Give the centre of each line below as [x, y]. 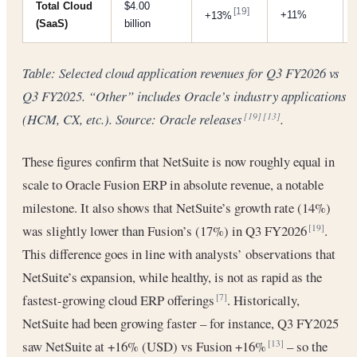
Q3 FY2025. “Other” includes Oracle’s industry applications [184, 96]
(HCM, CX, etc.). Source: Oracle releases [134, 120]
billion [137, 24]
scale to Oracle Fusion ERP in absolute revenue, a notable [173, 184]
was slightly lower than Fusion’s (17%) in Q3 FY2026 [166, 230]
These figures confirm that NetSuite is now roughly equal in [178, 161]
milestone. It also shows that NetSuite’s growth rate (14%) [177, 207]
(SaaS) [52, 24]
